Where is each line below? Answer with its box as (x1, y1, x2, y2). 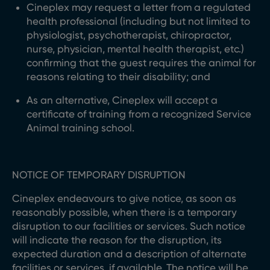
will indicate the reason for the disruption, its (12, 234, 222, 246)
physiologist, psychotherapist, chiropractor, (27, 29, 231, 41)
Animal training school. (27, 122, 134, 134)
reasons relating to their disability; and (27, 71, 210, 83)
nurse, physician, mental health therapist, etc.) (27, 43, 244, 55)
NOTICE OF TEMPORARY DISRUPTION (12, 169, 186, 181)
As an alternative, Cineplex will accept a (27, 94, 218, 106)
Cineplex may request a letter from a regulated (27, 1, 251, 13)
